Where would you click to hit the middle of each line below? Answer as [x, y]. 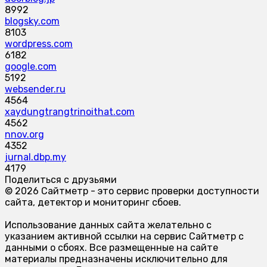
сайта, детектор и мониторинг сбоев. [93, 202]
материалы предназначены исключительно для [116, 259]
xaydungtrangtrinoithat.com [70, 111]
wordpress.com [39, 44]
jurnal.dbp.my [35, 157]
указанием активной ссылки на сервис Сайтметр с [124, 236]
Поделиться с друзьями [61, 179]
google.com [31, 66]
